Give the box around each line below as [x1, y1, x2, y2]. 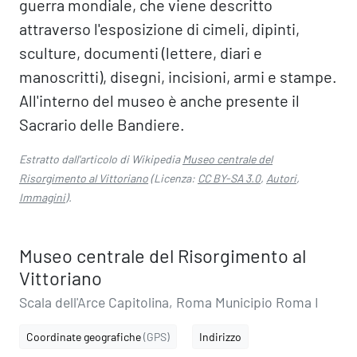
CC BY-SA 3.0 [198, 171, 261, 185]
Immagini [19, 190, 65, 204]
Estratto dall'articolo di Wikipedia [19, 152, 182, 166]
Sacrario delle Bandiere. [19, 115, 185, 134]
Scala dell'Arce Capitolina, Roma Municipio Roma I [19, 293, 319, 311]
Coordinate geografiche [26, 330, 143, 343]
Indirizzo [199, 330, 241, 343]
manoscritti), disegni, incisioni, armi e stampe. [19, 67, 337, 86]
